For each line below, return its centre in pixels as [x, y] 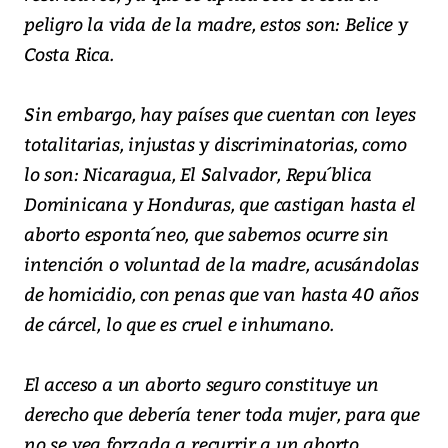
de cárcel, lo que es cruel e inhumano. [179, 324]
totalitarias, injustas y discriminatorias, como [215, 144]
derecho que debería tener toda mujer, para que [222, 414]
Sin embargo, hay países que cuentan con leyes [220, 114]
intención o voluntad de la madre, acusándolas [221, 264]
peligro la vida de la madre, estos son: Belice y [216, 24]
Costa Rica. [69, 54]
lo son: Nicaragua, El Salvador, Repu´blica [198, 174]
